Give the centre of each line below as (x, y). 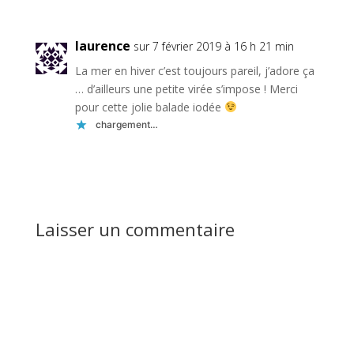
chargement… (126, 125)
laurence (102, 45)
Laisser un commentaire (135, 229)
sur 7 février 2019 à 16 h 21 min (213, 46)
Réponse (313, 162)
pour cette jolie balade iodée (149, 107)
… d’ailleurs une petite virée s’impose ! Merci (186, 88)
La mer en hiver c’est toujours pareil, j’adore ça (194, 70)
